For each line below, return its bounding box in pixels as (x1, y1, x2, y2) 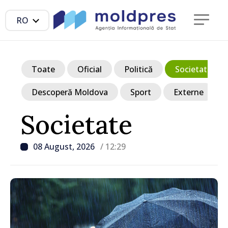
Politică (124, 63, 153, 75)
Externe (174, 86, 204, 98)
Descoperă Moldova (32, 86, 108, 98)
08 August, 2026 (33, 141, 97, 152)
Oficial (77, 63, 102, 75)
